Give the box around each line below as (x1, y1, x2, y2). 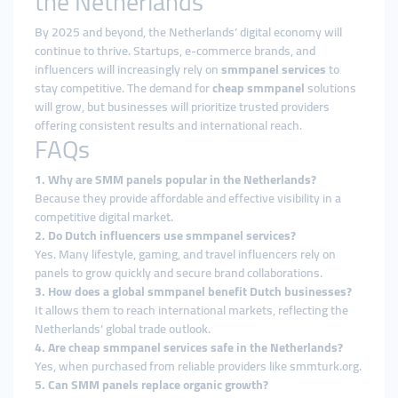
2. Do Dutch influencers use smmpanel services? (35, 224, 296, 247)
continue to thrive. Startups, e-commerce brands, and (35, 39, 315, 62)
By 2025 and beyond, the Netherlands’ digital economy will (35, 20, 342, 44)
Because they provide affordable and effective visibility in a (35, 187, 341, 210)
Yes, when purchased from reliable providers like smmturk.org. (35, 354, 362, 378)
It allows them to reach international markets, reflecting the (35, 298, 348, 322)
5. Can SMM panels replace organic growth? (35, 373, 268, 396)
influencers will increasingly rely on (35, 58, 221, 81)
